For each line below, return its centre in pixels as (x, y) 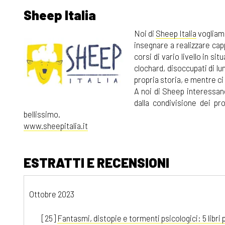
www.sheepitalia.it (56, 126)
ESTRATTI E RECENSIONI (96, 163)
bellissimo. (42, 114)
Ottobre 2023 (52, 194)
